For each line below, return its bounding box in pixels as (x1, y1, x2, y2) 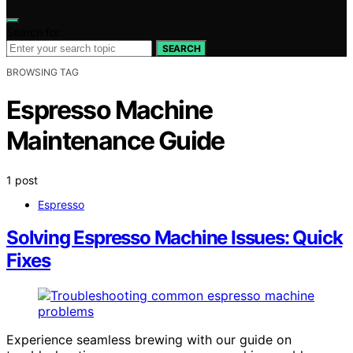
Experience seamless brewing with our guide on (6, 332, 292, 348)
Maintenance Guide (6, 125, 225, 157)
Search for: (6, 24, 63, 39)
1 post (6, 173, 38, 187)
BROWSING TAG (6, 65, 79, 78)
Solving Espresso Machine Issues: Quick (6, 226, 343, 250)
